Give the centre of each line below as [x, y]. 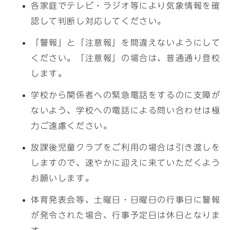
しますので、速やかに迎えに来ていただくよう [126, 163]
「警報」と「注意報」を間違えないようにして [126, 43]
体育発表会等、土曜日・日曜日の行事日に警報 [126, 200]
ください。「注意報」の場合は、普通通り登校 [126, 58]
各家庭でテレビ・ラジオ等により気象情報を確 [126, 6]
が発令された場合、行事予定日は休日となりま [126, 215]
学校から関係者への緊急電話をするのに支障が [126, 95]
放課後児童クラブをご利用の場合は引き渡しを [126, 147]
